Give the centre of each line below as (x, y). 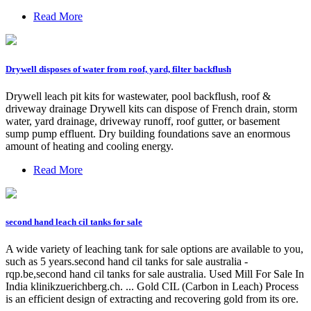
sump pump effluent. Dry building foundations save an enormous (148, 133)
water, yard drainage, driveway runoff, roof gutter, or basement (143, 121)
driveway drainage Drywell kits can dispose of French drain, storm (151, 108)
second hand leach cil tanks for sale (74, 221)
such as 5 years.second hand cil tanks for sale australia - (127, 262)
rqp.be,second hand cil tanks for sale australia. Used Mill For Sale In (155, 274)
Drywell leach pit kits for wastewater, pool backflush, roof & (138, 96)
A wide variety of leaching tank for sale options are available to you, (154, 249)
